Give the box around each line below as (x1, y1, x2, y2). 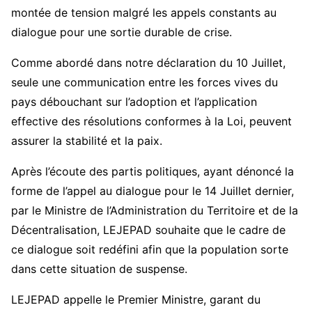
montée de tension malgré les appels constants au (11, 5, 276, 19)
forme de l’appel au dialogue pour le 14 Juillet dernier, (11, 183, 294, 198)
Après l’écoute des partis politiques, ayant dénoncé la (11, 164, 294, 178)
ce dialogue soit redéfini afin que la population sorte (11, 242, 288, 256)
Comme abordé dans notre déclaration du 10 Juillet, (11, 55, 286, 70)
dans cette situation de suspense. (11, 261, 187, 276)
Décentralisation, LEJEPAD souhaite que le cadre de (11, 222, 286, 237)
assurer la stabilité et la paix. (11, 133, 162, 148)
